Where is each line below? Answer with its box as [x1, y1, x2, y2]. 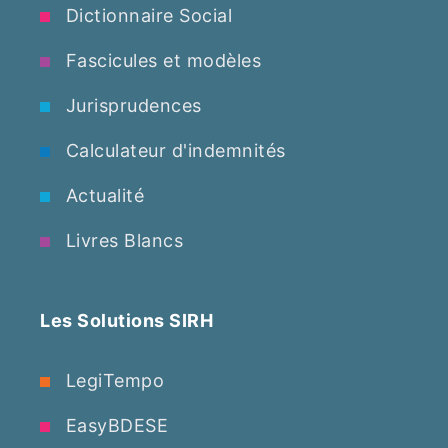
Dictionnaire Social [60, 5, 232, 26]
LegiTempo [60, 370, 164, 391]
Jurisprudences [60, 95, 202, 116]
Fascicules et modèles [60, 50, 261, 71]
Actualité [60, 185, 144, 206]
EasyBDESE [60, 415, 168, 436]
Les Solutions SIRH [40, 310, 213, 331]
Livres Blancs [60, 230, 183, 251]
